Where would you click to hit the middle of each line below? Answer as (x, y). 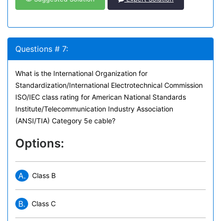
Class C (44, 203)
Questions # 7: (42, 49)
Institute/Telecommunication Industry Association (94, 109)
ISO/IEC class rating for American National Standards (101, 97)
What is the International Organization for (81, 73)
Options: (40, 143)
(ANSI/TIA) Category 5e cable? (65, 121)
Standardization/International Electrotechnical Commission (109, 85)
